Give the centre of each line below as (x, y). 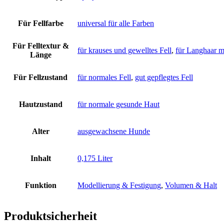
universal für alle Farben (116, 23)
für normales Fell (104, 77)
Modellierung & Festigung (119, 185)
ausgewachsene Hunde (114, 131)
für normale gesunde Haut (118, 104)
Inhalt (40, 158)
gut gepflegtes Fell (164, 77)
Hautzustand (40, 104)
